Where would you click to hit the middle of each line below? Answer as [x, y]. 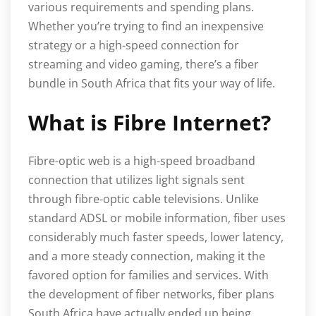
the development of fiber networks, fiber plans [151, 294]
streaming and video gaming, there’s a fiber [144, 65]
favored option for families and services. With [148, 275]
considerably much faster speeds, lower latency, [156, 237]
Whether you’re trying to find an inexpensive [146, 26]
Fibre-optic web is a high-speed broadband [142, 161]
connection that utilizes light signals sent [136, 180]
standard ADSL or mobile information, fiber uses [157, 218]
